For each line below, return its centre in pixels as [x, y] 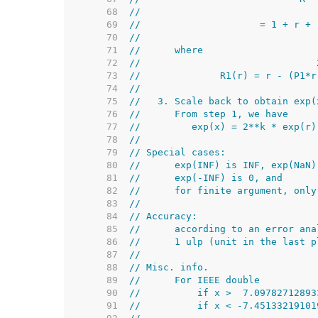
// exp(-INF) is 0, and [206, 178]
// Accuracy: [163, 216]
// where [166, 50]
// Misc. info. [169, 267]
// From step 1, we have [209, 114]
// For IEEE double [194, 280]
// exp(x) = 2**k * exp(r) [223, 127]
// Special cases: [177, 152]
